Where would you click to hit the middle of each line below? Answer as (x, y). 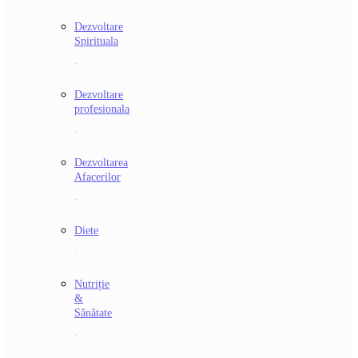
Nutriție (92, 284)
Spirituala (96, 42)
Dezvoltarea (101, 163)
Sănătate (93, 313)
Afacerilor (97, 177)
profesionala (102, 109)
